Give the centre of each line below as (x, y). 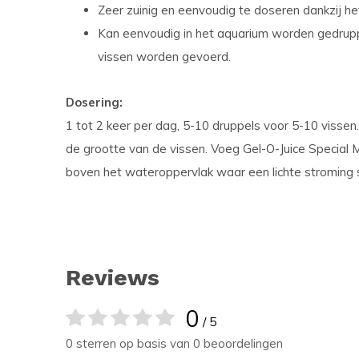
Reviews (113, 278)
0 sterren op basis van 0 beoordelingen (174, 343)
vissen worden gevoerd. (164, 56)
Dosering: (94, 102)
